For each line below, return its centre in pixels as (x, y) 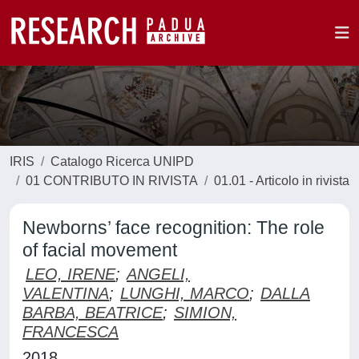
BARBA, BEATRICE (93, 313)
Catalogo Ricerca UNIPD (122, 161)
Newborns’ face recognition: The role (173, 228)
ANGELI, (158, 274)
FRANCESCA (71, 332)
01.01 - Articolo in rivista (282, 181)
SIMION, (205, 313)
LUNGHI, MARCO (185, 293)
